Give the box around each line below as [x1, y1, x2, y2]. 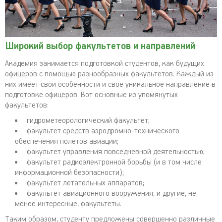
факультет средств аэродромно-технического [27, 126, 179, 136]
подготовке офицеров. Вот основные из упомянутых [5, 90, 178, 100]
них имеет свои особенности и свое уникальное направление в [5, 80, 216, 89]
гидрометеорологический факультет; [27, 116, 150, 125]
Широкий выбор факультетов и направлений [5, 41, 195, 52]
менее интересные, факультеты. [15, 199, 121, 209]
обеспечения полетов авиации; [15, 137, 118, 146]
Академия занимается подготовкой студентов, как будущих [5, 59, 204, 68]
